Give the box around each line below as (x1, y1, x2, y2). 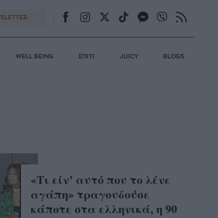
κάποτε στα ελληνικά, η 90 (31, 200, 178, 217)
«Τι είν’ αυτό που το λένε (31, 170, 171, 188)
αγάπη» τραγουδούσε (31, 185, 150, 202)
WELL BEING (15, 54, 54, 60)
